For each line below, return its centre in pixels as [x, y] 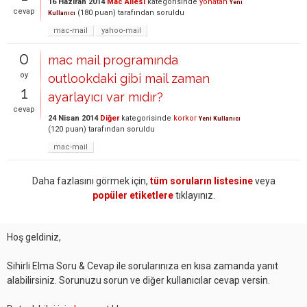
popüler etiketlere [133, 195]
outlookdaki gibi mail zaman [129, 78]
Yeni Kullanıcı [220, 119]
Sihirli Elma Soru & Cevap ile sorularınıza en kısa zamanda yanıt [143, 266]
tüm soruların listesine [201, 181]
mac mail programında [113, 60]
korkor [185, 118]
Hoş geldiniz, [34, 237]
